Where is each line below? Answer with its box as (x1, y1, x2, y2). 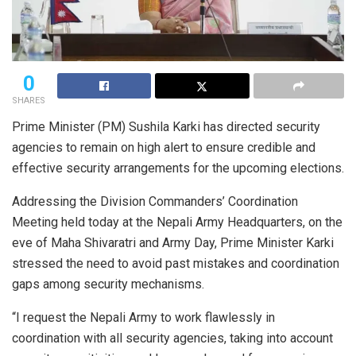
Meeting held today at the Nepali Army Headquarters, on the (12, 214, 342, 230)
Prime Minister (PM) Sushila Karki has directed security (12, 118, 320, 134)
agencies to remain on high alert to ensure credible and (12, 139, 315, 155)
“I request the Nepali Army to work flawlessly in (12, 309, 275, 325)
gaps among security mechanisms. (12, 276, 204, 292)
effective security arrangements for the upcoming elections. (12, 160, 344, 176)
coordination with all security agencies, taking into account (12, 330, 333, 346)
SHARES (12, 95, 45, 106)
